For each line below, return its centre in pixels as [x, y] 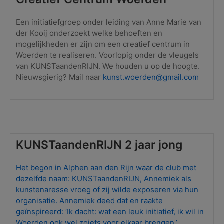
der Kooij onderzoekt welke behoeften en [89, 33]
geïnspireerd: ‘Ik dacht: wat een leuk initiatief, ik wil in [110, 211]
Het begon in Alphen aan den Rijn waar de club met [106, 167]
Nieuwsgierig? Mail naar [60, 77]
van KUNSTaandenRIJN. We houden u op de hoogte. [108, 66]
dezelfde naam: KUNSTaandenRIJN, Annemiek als [104, 178]
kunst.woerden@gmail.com [151, 77]
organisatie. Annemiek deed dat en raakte [90, 200]
